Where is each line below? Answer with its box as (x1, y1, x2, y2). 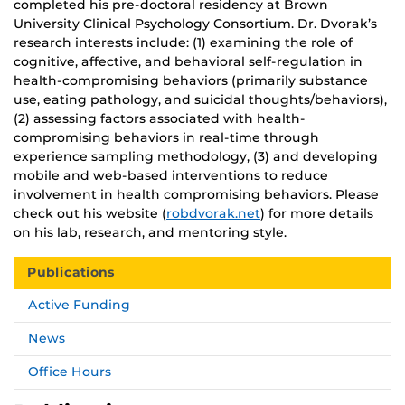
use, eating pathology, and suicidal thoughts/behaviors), (14, 90, 387, 108)
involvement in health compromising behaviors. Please (14, 185, 379, 202)
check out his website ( (14, 204, 166, 221)
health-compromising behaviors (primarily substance (14, 71, 368, 89)
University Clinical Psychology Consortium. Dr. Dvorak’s (14, 14, 377, 32)
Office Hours (28, 363, 111, 381)
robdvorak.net (166, 204, 260, 221)
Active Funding (28, 297, 130, 314)
